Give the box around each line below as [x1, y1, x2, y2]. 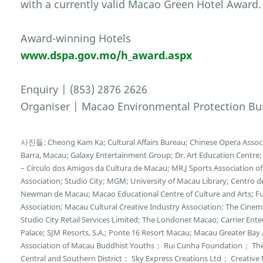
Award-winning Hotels [21, 31, 131, 46]
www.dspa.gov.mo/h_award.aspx [21, 48, 193, 63]
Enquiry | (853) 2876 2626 [21, 82, 148, 97]
